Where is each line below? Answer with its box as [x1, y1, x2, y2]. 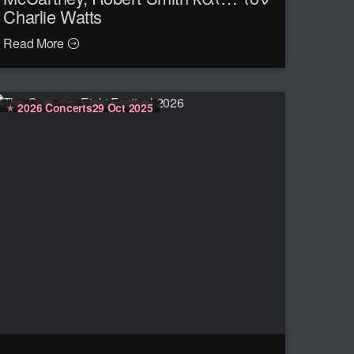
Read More [3, 34, 67, 53]
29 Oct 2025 [92, 99, 153, 115]
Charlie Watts [3, 4, 102, 29]
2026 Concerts [17, 99, 92, 115]
